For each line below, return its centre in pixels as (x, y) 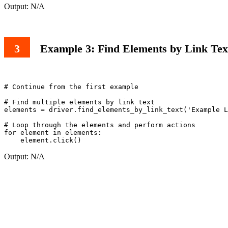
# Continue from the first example (71, 87)
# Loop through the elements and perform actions (100, 125)
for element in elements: (53, 132)
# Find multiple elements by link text (79, 102)
